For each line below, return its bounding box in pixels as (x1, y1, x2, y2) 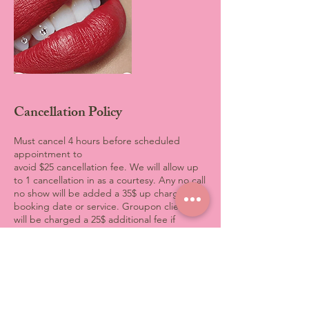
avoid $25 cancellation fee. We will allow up (14, 161, 199, 173)
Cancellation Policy (14, 101, 122, 126)
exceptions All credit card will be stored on (14, 239, 201, 252)
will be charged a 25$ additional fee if (14, 213, 175, 226)
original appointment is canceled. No (14, 226, 175, 239)
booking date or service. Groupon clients (14, 200, 192, 212)
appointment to (14, 148, 82, 160)
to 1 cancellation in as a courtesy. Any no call (14, 174, 206, 186)
